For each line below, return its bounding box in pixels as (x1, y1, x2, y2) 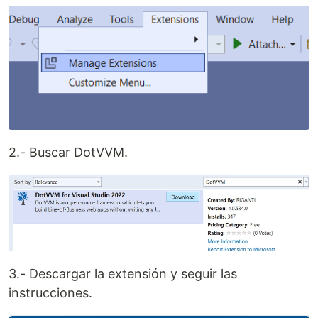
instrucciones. (9, 285, 92, 300)
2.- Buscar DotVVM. (9, 144, 128, 160)
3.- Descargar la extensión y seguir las (9, 265, 237, 281)
